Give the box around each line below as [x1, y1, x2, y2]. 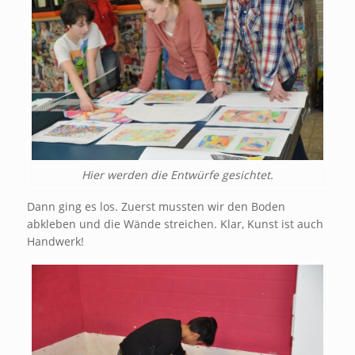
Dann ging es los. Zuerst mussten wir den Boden [26, 199, 285, 215]
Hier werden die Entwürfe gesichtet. [81, 167, 273, 183]
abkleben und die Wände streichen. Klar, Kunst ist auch [26, 216, 323, 232]
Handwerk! [26, 234, 84, 250]
